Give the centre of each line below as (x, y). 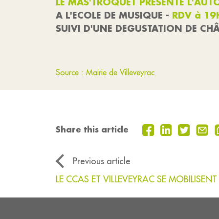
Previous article (102, 161)
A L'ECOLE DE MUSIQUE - (114, 15)
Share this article (92, 130)
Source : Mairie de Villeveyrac (105, 72)
